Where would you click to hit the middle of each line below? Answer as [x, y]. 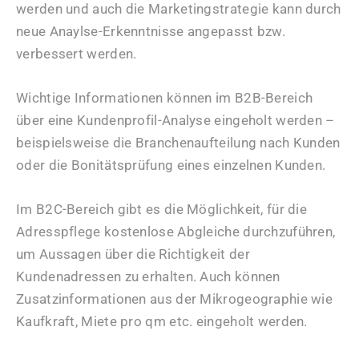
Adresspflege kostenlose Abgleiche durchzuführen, [176, 231]
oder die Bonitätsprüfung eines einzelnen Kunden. [171, 165]
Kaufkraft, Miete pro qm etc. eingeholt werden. [162, 321]
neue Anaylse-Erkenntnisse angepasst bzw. [151, 31]
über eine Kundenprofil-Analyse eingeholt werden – [175, 120]
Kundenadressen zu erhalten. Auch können [148, 276]
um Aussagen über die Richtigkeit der [133, 254]
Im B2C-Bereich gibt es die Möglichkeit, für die [162, 209]
